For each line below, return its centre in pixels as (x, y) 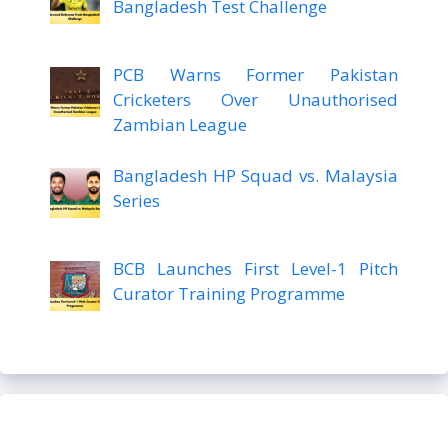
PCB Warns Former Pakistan (255, 75)
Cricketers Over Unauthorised (255, 100)
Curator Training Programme (228, 294)
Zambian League (179, 125)
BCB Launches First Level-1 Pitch (255, 269)
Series (136, 200)
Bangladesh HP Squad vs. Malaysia (255, 175)
